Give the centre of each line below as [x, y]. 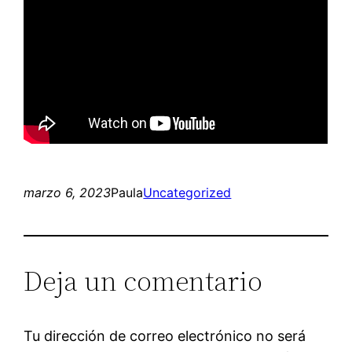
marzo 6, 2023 [68, 192]
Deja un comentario [143, 280]
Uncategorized [187, 192]
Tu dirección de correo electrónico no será [165, 335]
